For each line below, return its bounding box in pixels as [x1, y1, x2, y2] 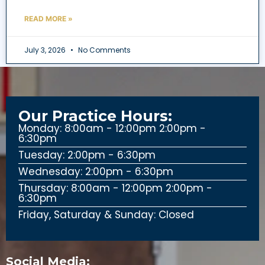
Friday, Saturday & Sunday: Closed [18, 208, 195, 222]
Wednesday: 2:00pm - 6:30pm [18, 164, 174, 179]
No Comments [76, 44, 131, 55]
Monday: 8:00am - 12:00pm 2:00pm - [18, 121, 206, 136]
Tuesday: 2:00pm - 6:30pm [18, 148, 156, 163]
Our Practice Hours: [18, 107, 173, 125]
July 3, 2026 [24, 44, 67, 55]
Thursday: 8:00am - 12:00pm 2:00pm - [18, 181, 213, 196]
